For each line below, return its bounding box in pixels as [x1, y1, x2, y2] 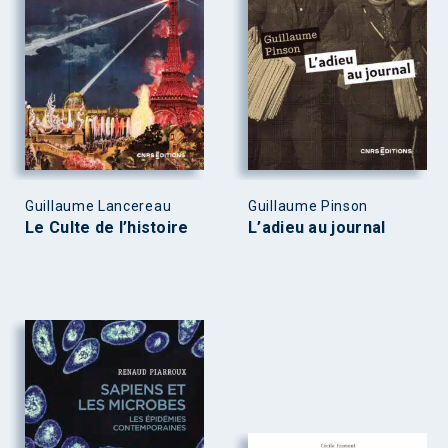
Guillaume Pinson [248, 197, 369, 214]
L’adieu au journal [248, 217, 386, 237]
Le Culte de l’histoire [25, 217, 189, 237]
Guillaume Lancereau [25, 197, 172, 214]
